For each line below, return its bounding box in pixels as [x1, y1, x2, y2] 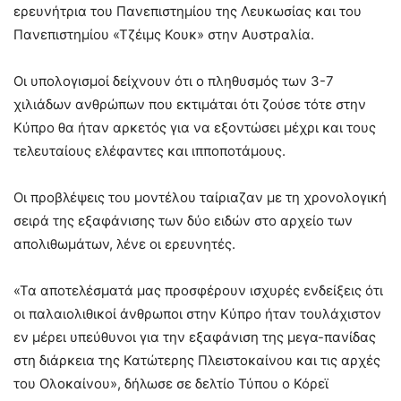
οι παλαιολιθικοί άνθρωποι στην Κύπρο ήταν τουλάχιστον [13, 305, 381, 322]
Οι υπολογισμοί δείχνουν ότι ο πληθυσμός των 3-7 [13, 73, 334, 90]
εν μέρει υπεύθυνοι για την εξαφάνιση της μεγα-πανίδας [13, 328, 376, 346]
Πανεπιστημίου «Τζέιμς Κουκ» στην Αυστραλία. [13, 26, 314, 43]
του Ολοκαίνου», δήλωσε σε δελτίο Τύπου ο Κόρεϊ [13, 375, 328, 392]
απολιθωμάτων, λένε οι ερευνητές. [13, 235, 235, 252]
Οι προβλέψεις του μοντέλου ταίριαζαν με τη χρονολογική [13, 189, 387, 206]
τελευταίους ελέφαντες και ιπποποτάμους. [13, 142, 286, 159]
